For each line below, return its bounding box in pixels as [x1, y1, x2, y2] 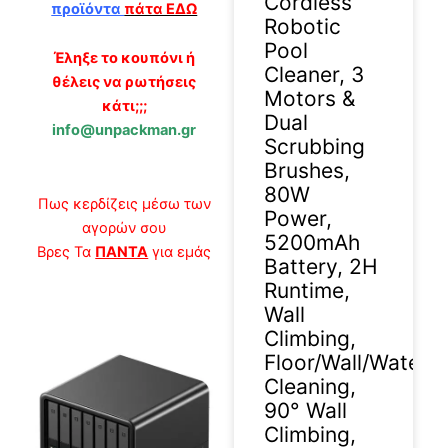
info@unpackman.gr [52, 121, 197, 140]
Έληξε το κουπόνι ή [53, 49, 196, 68]
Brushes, [264, 157, 350, 183]
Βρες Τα [37, 242, 96, 261]
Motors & [264, 85, 355, 111]
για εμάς [148, 242, 212, 261]
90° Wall [264, 397, 347, 423]
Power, [264, 205, 332, 231]
